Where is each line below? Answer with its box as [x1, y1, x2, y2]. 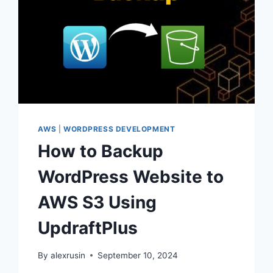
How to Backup [38, 141, 164, 162]
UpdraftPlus [38, 218, 138, 239]
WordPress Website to [38, 166, 224, 188]
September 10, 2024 [97, 250, 178, 260]
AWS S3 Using [38, 192, 157, 213]
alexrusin [50, 250, 85, 260]
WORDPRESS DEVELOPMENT [63, 124, 175, 134]
